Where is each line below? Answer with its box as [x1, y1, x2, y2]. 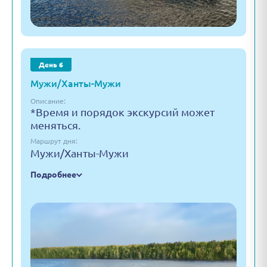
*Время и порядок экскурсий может [30, 106, 215, 118]
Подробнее [30, 170, 76, 179]
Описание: [30, 97, 66, 105]
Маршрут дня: [30, 137, 77, 145]
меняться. [30, 119, 80, 131]
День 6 [39, 61, 63, 69]
